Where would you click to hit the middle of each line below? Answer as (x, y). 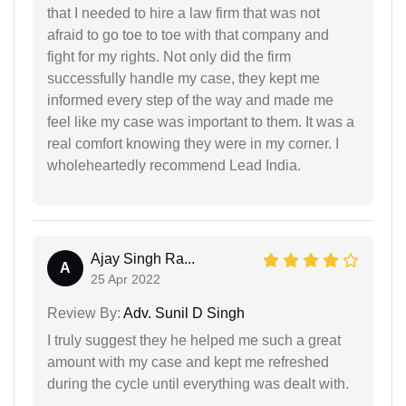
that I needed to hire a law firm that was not (184, 13)
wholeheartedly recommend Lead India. (174, 165)
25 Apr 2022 (126, 279)
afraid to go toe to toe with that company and (188, 34)
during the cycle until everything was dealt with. (198, 383)
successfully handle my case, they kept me (184, 78)
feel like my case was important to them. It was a (201, 121)
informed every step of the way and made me (190, 100)
